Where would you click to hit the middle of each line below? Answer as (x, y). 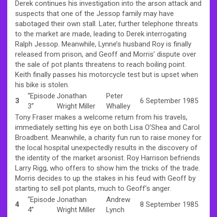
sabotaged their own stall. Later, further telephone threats (107, 23)
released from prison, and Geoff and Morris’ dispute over (106, 54)
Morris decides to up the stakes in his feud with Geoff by (105, 178)
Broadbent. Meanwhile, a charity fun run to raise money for (108, 137)
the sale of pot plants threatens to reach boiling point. (101, 64)
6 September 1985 (169, 101)
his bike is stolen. (42, 85)
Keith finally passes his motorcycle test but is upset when (107, 74)
